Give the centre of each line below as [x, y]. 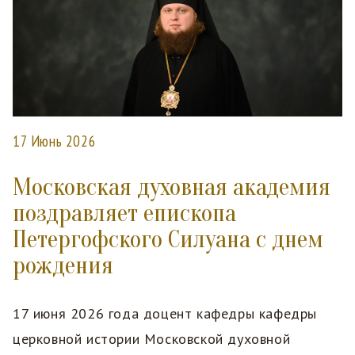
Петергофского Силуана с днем [168, 239]
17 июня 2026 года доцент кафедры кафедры [165, 313]
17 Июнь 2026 [55, 141]
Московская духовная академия [172, 187]
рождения [63, 265]
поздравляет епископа [124, 213]
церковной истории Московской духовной [152, 338]
